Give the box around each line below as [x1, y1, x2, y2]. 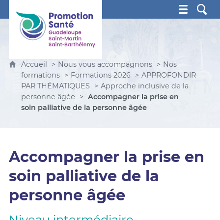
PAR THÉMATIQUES [21, 82, 92, 90]
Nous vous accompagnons [57, 60, 152, 69]
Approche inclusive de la [100, 82, 189, 90]
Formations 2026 [70, 71, 131, 80]
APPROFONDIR [141, 71, 196, 80]
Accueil [21, 60, 49, 69]
